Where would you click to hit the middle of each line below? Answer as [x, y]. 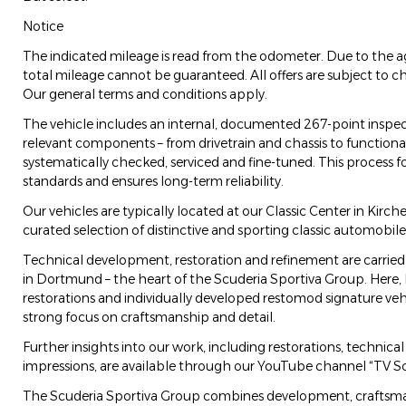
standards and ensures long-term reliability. [153, 182]
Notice [43, 27]
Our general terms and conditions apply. [145, 95]
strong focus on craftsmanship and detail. [149, 318]
